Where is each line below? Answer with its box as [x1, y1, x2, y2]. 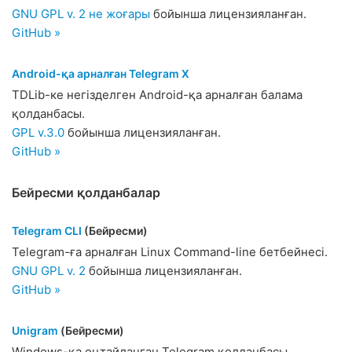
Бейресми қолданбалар [12, 185, 160, 200]
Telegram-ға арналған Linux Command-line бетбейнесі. [12, 244, 328, 259]
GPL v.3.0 [12, 125, 64, 140]
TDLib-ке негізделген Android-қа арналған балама [12, 87, 302, 102]
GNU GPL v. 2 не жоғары [12, 6, 150, 21]
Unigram [12, 324, 58, 337]
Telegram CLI [12, 224, 82, 237]
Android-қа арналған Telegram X [12, 67, 189, 80]
